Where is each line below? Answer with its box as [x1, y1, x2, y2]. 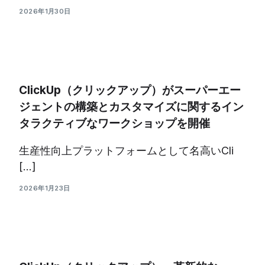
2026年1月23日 [19, 184, 70, 192]
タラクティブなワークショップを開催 [19, 117, 211, 130]
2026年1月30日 [19, 7, 71, 15]
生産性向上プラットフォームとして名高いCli [19, 144, 234, 157]
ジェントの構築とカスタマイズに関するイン [19, 100, 244, 114]
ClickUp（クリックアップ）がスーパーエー [19, 83, 241, 97]
